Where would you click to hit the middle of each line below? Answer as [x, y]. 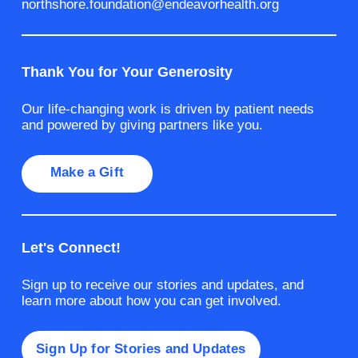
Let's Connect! [71, 248]
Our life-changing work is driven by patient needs [168, 109]
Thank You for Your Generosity [127, 72]
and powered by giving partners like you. [142, 125]
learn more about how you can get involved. [151, 301]
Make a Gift [87, 173]
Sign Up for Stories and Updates [141, 348]
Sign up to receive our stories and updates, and [163, 285]
